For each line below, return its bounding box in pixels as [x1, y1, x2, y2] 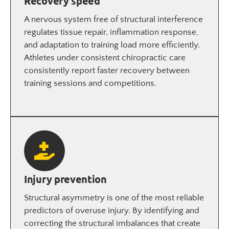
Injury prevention [24, 172, 107, 186]
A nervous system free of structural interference [24, 14, 203, 24]
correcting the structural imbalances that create [24, 218, 200, 228]
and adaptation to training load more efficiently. [24, 40, 200, 50]
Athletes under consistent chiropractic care [24, 53, 186, 62]
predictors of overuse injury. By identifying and [24, 205, 199, 215]
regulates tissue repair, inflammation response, [24, 27, 198, 37]
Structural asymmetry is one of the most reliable [24, 193, 204, 202]
